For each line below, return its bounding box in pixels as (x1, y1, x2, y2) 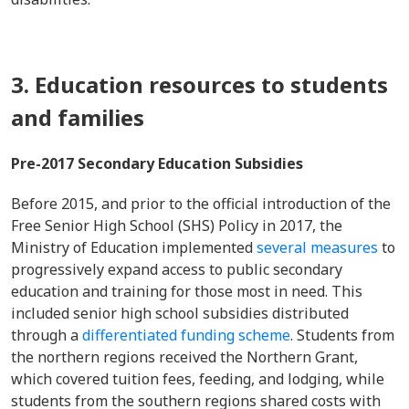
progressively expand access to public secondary (11, 259, 342, 279)
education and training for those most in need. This (11, 281, 362, 301)
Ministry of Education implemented (11, 237, 257, 257)
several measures (257, 237, 378, 257)
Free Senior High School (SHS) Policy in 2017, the (11, 215, 342, 236)
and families (11, 102, 144, 132)
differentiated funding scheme (82, 325, 290, 345)
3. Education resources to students (11, 69, 388, 100)
